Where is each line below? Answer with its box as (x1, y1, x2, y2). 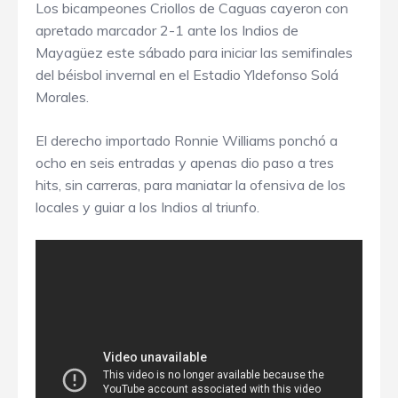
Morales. (36, 88, 89, 107)
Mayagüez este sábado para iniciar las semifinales (36, 44, 353, 62)
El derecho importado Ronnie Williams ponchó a (36, 131, 338, 150)
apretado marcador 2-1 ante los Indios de (36, 21, 298, 40)
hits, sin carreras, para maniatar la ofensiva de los (36, 176, 346, 195)
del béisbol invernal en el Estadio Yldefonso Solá (36, 66, 338, 84)
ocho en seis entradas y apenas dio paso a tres (36, 154, 334, 172)
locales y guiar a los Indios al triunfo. (36, 198, 259, 217)
